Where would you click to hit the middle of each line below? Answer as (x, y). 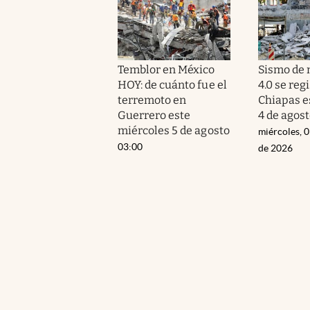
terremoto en (152, 100)
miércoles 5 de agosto (174, 130)
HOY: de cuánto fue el (172, 84)
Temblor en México (166, 69)
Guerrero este (154, 115)
